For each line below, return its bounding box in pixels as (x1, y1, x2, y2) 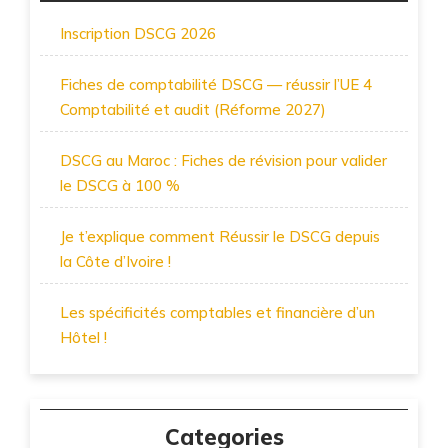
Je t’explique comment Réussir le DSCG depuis (60, 227, 380, 247)
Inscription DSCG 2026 (60, 24, 216, 44)
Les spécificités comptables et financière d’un (60, 303, 375, 323)
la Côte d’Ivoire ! (60, 252, 171, 272)
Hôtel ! (60, 328, 107, 348)
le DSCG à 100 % (60, 176, 180, 196)
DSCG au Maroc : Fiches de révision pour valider (60, 151, 387, 171)
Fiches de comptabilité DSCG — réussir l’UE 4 (60, 75, 372, 95)
